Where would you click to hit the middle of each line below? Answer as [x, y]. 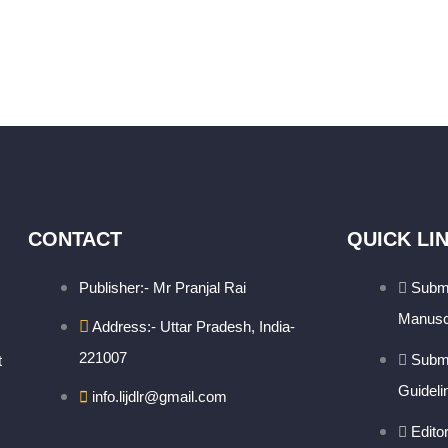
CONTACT [75, 239]
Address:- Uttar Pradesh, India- [193, 327]
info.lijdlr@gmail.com [159, 397]
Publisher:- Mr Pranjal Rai [162, 288]
